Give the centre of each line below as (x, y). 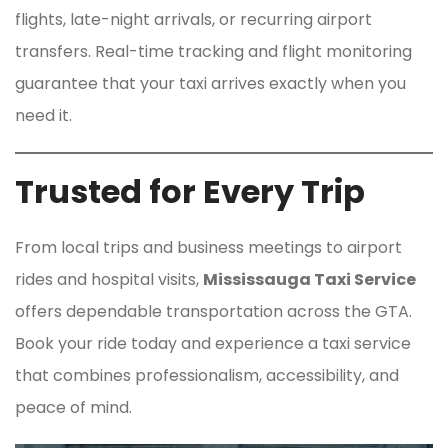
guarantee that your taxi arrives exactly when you (210, 83)
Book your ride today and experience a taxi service (213, 343)
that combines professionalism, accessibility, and (207, 375)
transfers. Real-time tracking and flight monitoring (213, 51)
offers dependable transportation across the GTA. (213, 311)
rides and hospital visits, (109, 279)
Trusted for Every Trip (190, 191)
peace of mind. (73, 407)
